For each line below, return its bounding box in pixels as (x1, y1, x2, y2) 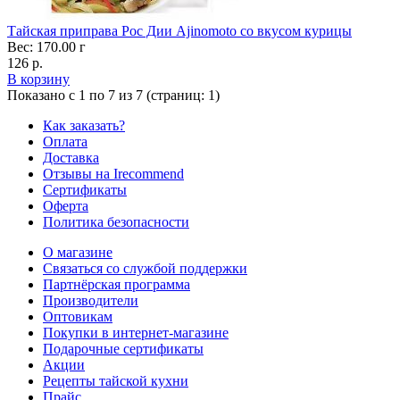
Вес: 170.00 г (7, 38, 86, 54)
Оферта (43, 197, 88, 213)
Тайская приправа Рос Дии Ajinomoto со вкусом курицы (7, 22, 352, 38)
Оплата (43, 133, 87, 149)
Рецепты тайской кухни (43, 372, 188, 388)
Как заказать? (43, 117, 125, 133)
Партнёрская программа (43, 276, 190, 292)
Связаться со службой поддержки (43, 260, 247, 276)
